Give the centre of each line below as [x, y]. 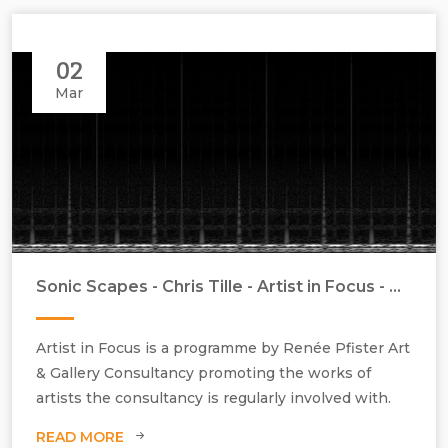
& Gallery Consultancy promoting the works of [203, 372]
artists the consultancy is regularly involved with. [213, 397]
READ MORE [80, 436]
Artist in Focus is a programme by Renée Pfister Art [223, 347]
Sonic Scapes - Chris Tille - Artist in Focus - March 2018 [395, 286]
